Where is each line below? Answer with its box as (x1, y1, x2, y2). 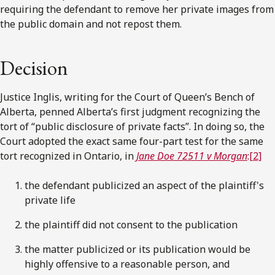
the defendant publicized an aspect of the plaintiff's (25, 179, 264, 193)
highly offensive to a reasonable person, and (25, 257, 230, 271)
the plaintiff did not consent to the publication (25, 218, 238, 232)
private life (25, 193, 76, 207)
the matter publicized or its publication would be (25, 242, 250, 257)
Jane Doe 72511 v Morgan (136, 149, 247, 163)
